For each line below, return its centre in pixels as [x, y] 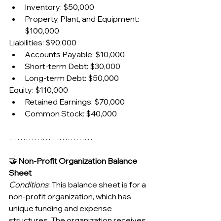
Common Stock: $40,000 [71, 113]
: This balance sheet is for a [98, 184]
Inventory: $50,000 [59, 7]
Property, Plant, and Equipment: [83, 18]
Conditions [29, 184]
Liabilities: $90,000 [43, 42]
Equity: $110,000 [38, 90]
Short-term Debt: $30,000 [73, 66]
